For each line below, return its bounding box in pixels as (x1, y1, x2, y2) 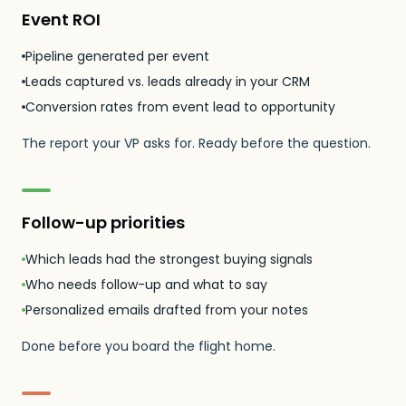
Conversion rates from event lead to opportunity (25, 98, 335, 116)
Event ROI (22, 8, 101, 31)
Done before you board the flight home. (22, 337, 275, 355)
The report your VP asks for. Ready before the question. (22, 134, 371, 152)
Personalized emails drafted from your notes (25, 301, 308, 319)
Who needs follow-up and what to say (25, 275, 267, 294)
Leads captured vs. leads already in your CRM (25, 72, 310, 91)
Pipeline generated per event (25, 47, 209, 65)
